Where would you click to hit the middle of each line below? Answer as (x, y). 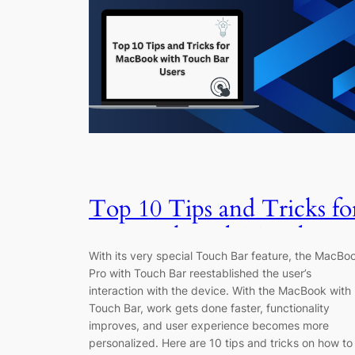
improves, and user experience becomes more (209, 325)
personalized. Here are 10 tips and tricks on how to (221, 343)
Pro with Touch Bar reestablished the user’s (200, 273)
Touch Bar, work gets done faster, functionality (209, 308)
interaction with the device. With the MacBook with (220, 290)
